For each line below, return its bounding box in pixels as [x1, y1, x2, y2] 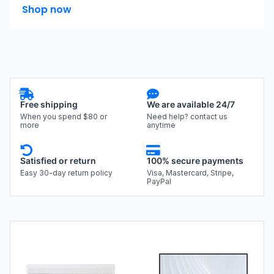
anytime [147, 120, 176, 130]
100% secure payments [147, 155, 243, 166]
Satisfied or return [20, 155, 96, 166]
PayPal [147, 176, 171, 186]
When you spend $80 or [20, 111, 107, 121]
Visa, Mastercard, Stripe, [147, 168, 234, 177]
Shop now [22, 2, 72, 17]
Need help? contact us [147, 111, 228, 121]
